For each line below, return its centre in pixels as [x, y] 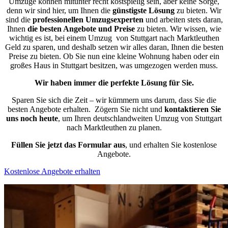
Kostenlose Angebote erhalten [52, 171]
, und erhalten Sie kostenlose [171, 145]
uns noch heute [32, 118]
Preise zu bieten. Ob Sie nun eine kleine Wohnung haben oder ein [114, 56]
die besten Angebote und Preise [81, 28]
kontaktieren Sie [192, 109]
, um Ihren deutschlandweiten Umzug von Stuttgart [140, 118]
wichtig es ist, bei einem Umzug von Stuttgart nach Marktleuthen [114, 38]
